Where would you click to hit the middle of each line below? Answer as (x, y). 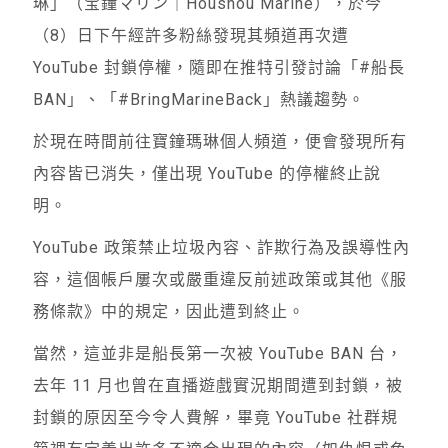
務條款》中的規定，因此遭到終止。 (169, 312)
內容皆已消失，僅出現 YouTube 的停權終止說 (207, 174)
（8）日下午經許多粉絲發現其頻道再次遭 (191, 36)
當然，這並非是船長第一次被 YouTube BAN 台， (218, 354)
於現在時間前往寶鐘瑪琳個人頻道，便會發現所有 (220, 142)
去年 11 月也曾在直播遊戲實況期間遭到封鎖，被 (218, 386)
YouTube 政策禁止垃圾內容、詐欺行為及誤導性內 (222, 248)
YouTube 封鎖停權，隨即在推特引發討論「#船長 (219, 68)
